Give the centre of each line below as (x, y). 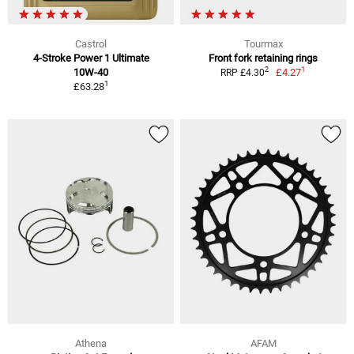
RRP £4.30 (242, 72)
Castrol (91, 43)
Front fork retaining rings (263, 58)
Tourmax (263, 43)
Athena (91, 343)
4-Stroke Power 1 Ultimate (91, 58)
